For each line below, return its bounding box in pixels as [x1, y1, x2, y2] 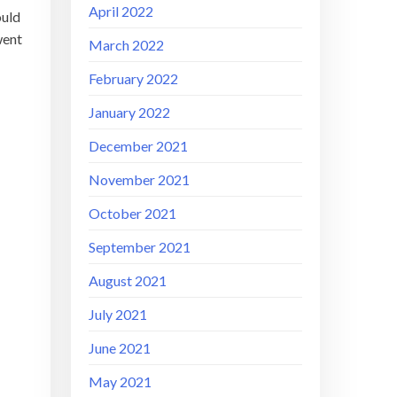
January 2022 [89, 103, 171, 121]
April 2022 [89, 2, 154, 19]
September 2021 [89, 237, 191, 255]
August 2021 [89, 271, 167, 289]
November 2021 [89, 170, 191, 188]
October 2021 [89, 204, 177, 222]
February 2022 [89, 69, 179, 87]
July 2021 [89, 305, 148, 323]
